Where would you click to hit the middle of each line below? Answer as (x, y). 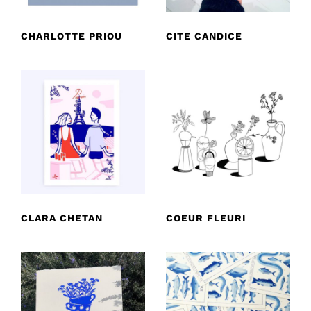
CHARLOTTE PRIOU (72, 36)
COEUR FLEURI (206, 218)
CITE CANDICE (204, 36)
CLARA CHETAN (62, 218)
